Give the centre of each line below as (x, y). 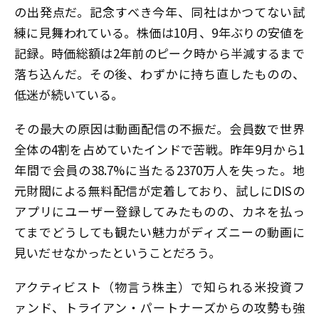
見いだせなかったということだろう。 (117, 253)
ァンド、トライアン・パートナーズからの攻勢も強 (159, 307)
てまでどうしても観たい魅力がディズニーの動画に (159, 232)
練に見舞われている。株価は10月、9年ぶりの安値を (159, 33)
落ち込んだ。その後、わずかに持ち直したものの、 (159, 74)
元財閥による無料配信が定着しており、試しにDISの (159, 191)
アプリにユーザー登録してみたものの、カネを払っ (159, 211)
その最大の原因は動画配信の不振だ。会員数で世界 (159, 129)
